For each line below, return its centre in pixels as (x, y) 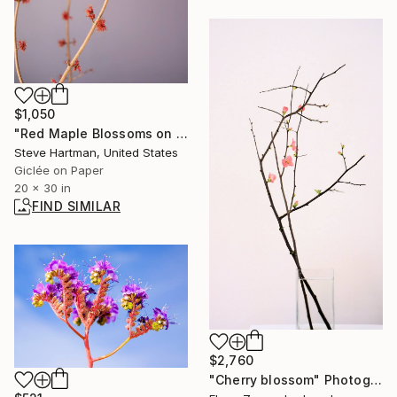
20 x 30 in (43, 188)
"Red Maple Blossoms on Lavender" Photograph (182, 134)
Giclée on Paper (59, 171)
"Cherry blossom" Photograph (376, 380)
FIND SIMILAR (76, 206)
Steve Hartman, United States (96, 153)
